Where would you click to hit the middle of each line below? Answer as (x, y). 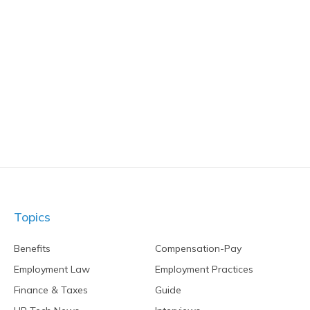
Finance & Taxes (51, 290)
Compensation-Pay (198, 248)
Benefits (32, 248)
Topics (32, 217)
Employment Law (52, 269)
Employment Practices (204, 269)
